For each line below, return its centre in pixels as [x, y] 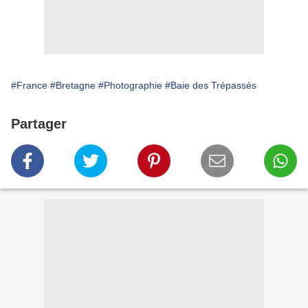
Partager [39, 124]
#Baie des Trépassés [211, 86]
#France [29, 86]
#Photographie [130, 86]
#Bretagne [73, 86]
